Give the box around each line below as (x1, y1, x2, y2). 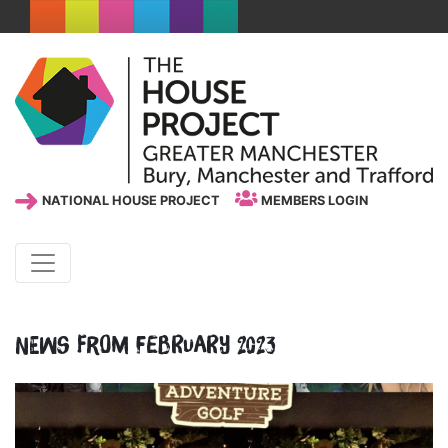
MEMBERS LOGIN (257, 193, 368, 209)
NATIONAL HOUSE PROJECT (39, 193, 220, 209)
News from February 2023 (15, 333, 275, 358)
